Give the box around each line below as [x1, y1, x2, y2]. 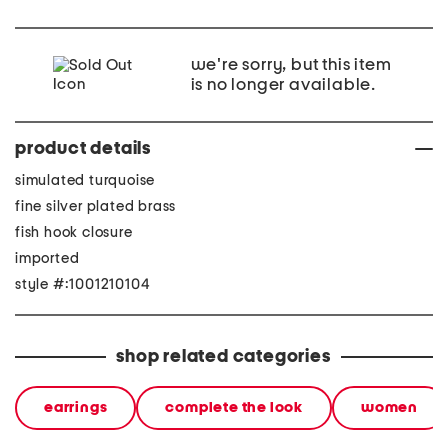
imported [15, 251, 80, 266]
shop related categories [116, 348, 331, 366]
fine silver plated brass [15, 199, 177, 214]
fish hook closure [15, 225, 133, 240]
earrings [44, 400, 108, 415]
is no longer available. [190, 76, 376, 94]
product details [15, 140, 151, 158]
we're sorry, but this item [190, 56, 392, 74]
